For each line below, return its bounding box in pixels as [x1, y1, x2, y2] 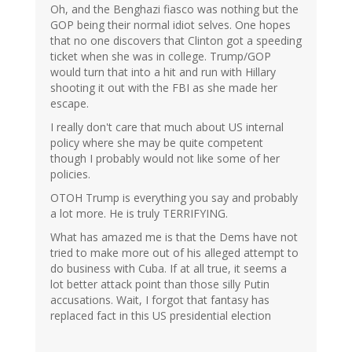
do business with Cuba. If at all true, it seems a [50, 261, 287, 277]
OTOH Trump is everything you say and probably [50, 190, 298, 206]
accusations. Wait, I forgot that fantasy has [50, 292, 269, 308]
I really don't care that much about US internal [50, 119, 284, 135]
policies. [50, 167, 90, 182]
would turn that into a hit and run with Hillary [50, 64, 276, 80]
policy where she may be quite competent [50, 135, 263, 151]
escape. [50, 96, 89, 112]
